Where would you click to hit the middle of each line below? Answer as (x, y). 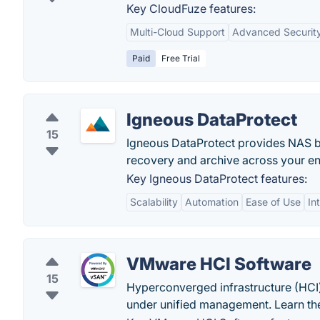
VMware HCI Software (219, 264)
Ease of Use (273, 202)
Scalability (154, 202)
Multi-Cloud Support (177, 32)
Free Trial (181, 58)
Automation (212, 202)
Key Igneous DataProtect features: (217, 179)
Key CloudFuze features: (191, 9)
